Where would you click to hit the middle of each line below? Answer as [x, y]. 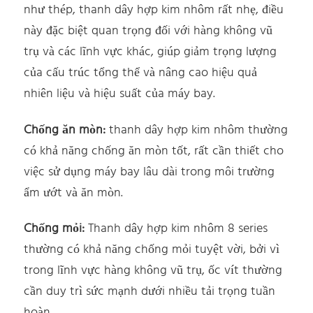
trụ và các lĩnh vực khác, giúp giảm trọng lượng [151, 52]
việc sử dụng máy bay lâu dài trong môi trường [150, 172]
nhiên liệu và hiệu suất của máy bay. [120, 94]
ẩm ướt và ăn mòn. [74, 193]
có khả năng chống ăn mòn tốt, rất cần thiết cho [154, 151]
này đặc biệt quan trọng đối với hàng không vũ [148, 31]
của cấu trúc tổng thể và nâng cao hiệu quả [141, 73]
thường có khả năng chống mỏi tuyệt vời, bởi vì [152, 250]
